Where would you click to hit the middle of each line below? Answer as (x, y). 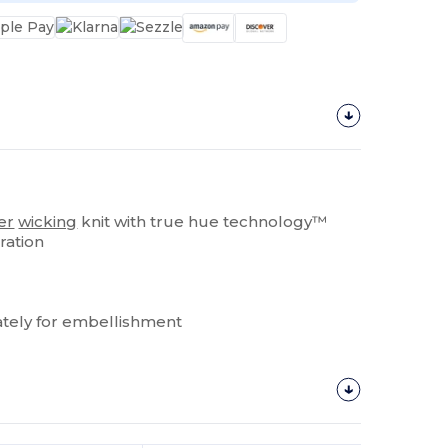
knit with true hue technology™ (202, 221)
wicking (48, 221)
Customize (214, 389)
